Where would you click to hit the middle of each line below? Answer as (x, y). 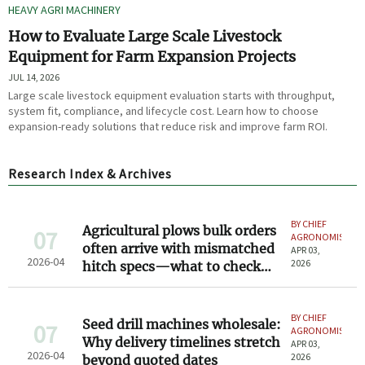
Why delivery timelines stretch (181, 343)
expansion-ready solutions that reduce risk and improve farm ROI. (168, 127)
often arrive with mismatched (178, 249)
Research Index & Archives (90, 174)
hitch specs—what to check (171, 267)
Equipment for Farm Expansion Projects (152, 57)
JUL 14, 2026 (34, 77)
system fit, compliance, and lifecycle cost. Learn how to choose (164, 111)
